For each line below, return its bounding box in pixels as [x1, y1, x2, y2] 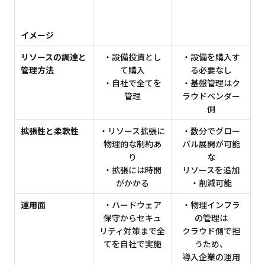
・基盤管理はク [182, 77, 240, 89]
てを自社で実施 [104, 238, 161, 250]
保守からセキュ [104, 212, 161, 224]
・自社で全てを [104, 77, 161, 89]
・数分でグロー [182, 125, 240, 137]
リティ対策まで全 [99, 225, 166, 237]
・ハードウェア [104, 199, 161, 211]
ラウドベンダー [182, 90, 240, 102]
